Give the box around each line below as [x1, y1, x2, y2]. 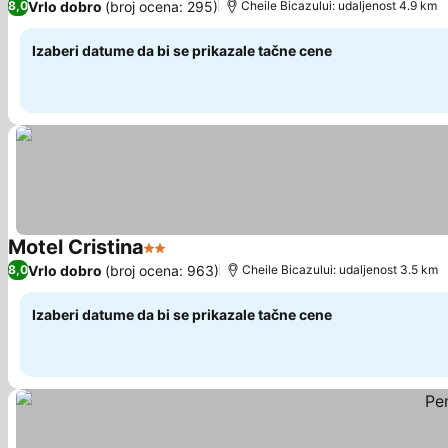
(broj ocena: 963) [105, 261, 219, 279]
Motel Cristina [8, 235, 144, 259]
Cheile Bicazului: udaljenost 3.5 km [242, 262, 438, 277]
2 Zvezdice [143, 248, 227, 268]
